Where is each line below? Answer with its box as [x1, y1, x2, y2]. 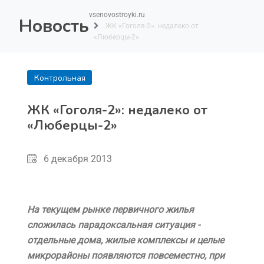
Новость [19, 14, 89, 38]
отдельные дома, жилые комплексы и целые [27, 235, 224, 246]
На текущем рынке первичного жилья [27, 204, 194, 215]
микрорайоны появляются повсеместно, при [27, 250, 225, 261]
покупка [44, 88, 75, 99]
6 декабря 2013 [44, 153, 112, 164]
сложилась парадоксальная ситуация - [27, 219, 200, 230]
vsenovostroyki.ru [89, 11, 145, 19]
